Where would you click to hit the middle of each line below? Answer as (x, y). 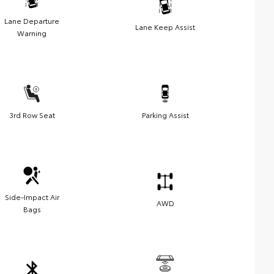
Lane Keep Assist (165, 27)
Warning (32, 33)
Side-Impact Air (32, 197)
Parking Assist (165, 115)
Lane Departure (32, 21)
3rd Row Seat (32, 115)
